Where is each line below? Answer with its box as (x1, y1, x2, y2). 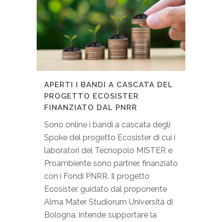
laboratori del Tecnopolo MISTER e (44, 146, 172, 156)
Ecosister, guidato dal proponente (44, 184, 167, 194)
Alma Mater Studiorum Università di (44, 197, 173, 207)
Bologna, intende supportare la (44, 210, 157, 220)
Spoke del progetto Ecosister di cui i (44, 133, 175, 143)
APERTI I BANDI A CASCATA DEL (44, 80, 173, 90)
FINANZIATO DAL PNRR (44, 103, 137, 112)
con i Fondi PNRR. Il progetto (44, 171, 150, 181)
